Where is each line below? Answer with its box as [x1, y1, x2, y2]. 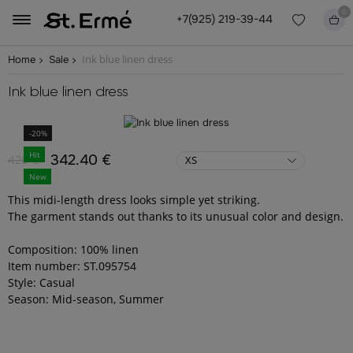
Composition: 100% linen [8, 241, 139, 257]
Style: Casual [8, 274, 75, 290]
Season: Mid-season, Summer [8, 291, 164, 307]
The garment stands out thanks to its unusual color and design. [8, 208, 344, 224]
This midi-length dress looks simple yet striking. [8, 191, 260, 207]
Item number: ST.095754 [8, 258, 136, 273]
